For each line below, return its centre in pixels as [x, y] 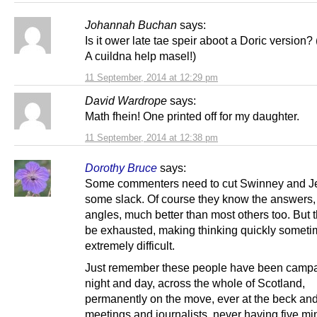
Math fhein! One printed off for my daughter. [192, 116]
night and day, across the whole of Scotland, [195, 283]
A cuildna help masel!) [140, 56]
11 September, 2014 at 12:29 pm [151, 77]
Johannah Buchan [131, 24]
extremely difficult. [130, 245]
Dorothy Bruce [121, 167]
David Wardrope [126, 100]
